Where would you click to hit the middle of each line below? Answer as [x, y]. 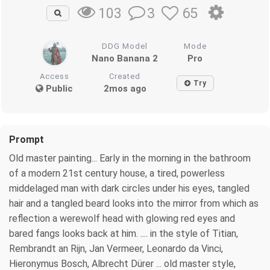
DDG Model [125, 46]
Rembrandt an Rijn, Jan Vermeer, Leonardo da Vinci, [116, 249]
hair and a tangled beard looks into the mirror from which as [134, 204]
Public [58, 89]
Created [125, 77]
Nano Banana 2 [125, 59]
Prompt [27, 140]
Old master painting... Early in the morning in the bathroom [130, 159]
